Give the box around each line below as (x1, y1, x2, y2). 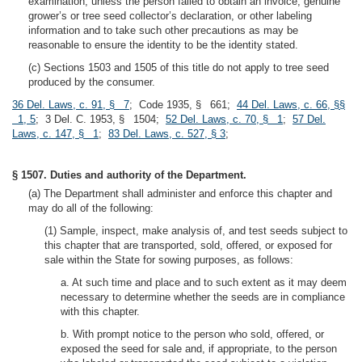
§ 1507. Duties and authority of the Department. (12, 169, 246, 181)
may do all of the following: (28, 202, 154, 214)
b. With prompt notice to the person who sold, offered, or (61, 328, 324, 340)
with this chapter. (61, 305, 140, 318)
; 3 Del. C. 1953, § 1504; (36, 113, 166, 125)
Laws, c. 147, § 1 (12, 128, 99, 140)
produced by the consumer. (28, 76, 155, 88)
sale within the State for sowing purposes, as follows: (44, 254, 293, 266)
